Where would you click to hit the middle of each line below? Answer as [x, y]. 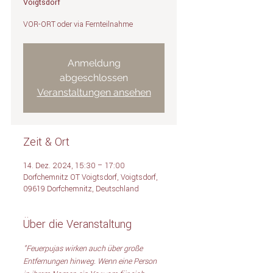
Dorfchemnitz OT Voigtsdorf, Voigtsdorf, [90, 177]
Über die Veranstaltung [77, 224]
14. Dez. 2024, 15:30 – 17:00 [74, 166]
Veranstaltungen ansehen [94, 92]
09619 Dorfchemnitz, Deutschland [81, 189]
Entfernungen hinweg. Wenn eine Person [91, 261]
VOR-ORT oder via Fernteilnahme [78, 24]
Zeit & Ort [46, 142]
